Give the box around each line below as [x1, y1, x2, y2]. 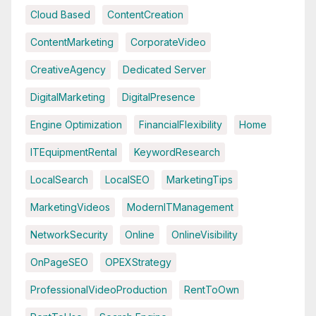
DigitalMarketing [30, 91, 105, 104]
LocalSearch [30, 174, 88, 186]
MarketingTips [166, 174, 233, 186]
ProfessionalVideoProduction [30, 284, 167, 296]
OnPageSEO [30, 256, 88, 269]
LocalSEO [105, 174, 150, 186]
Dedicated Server [123, 63, 206, 76]
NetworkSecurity [30, 229, 108, 241]
